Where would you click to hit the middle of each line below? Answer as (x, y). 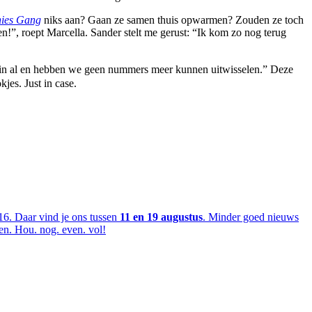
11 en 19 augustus (161, 217)
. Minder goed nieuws (251, 217)
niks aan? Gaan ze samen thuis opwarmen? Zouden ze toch (174, 20)
